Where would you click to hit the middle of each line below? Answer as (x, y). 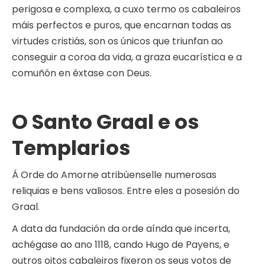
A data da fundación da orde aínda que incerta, (121, 229)
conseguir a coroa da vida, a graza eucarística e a (127, 57)
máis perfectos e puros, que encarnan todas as (122, 25)
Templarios (71, 148)
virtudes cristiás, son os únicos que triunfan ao (117, 41)
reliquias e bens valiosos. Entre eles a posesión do (126, 191)
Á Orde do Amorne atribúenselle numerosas (114, 175)
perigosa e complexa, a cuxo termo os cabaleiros (126, 9)
